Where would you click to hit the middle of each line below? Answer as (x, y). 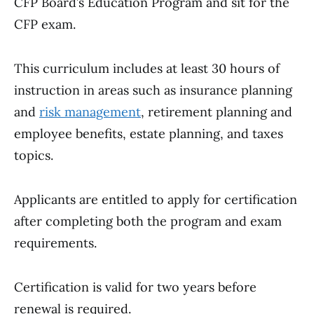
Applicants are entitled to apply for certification (156, 199)
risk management (90, 112)
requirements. (55, 243)
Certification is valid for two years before (135, 287)
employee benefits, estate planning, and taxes (149, 134)
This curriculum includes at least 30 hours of (147, 68)
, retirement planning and (217, 112)
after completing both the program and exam (148, 221)
